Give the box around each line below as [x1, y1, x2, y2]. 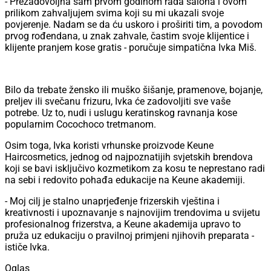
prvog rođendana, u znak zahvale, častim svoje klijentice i [5, 30, 249, 42]
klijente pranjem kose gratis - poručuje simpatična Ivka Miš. [5, 42, 256, 54]
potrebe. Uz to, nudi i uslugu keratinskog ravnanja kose [5, 107, 237, 119]
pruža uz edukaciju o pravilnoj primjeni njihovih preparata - [5, 230, 254, 242]
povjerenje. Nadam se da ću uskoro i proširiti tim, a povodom [5, 19, 263, 31]
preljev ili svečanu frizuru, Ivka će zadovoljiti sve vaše [5, 96, 230, 108]
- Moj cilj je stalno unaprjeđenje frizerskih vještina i [5, 195, 220, 207]
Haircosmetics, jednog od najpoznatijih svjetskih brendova [5, 151, 253, 163]
